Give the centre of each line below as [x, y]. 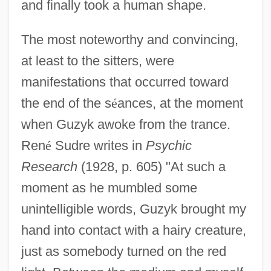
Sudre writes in [98, 145]
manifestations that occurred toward [125, 82]
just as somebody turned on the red [123, 251]
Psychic [168, 145]
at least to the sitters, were [97, 60]
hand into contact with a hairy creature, [133, 230]
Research [49, 166]
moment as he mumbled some [109, 188]
